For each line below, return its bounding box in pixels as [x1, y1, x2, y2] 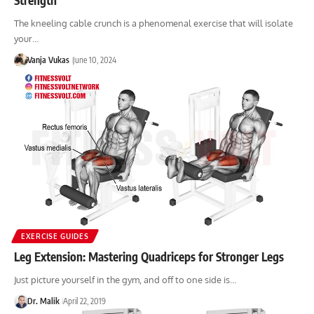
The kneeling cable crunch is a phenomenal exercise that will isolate [14, 17, 293, 29]
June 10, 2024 [72, 54, 116, 65]
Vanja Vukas [27, 54, 69, 65]
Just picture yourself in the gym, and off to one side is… [14, 273, 236, 285]
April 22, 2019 [62, 295, 106, 306]
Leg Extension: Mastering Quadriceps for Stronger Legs [14, 248, 284, 264]
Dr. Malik [27, 295, 60, 306]
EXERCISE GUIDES [21, 231, 89, 240]
